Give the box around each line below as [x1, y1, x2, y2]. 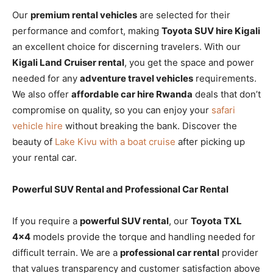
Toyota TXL [191, 214, 242, 227]
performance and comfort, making [12, 24, 161, 37]
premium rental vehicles [30, 9, 137, 21]
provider [219, 246, 258, 258]
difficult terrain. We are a [12, 246, 120, 258]
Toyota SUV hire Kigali [161, 24, 260, 37]
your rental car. [12, 151, 77, 163]
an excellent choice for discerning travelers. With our [12, 40, 241, 52]
